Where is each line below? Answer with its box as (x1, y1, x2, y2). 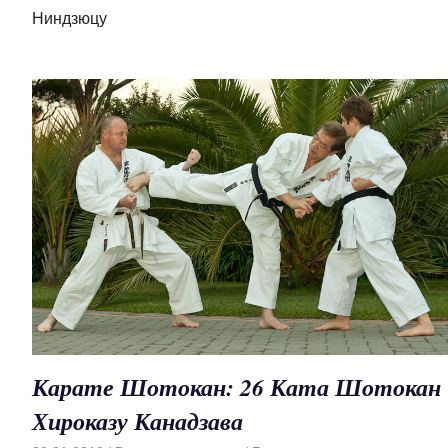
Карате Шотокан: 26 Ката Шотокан (32, 369, 441, 404)
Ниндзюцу (32, 9, 107, 27)
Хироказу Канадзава (32, 403, 243, 438)
